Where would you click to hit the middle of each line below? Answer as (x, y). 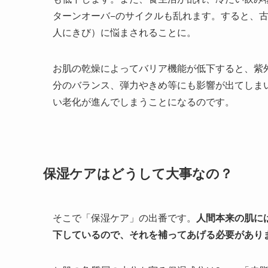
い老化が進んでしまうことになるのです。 (144, 102)
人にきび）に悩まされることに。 (124, 32)
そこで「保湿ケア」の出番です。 (124, 217)
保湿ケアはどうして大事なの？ (138, 173)
